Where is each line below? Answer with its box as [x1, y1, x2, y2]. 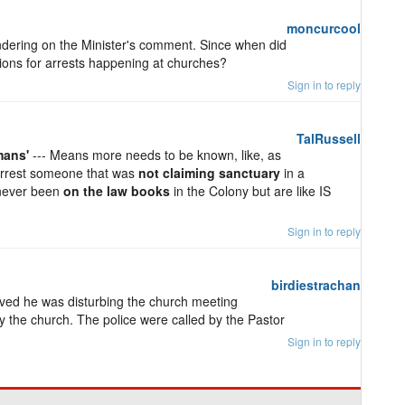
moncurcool [287, 19, 361, 37]
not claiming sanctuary [138, 164, 280, 182]
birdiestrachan [271, 276, 361, 294]
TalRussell [297, 129, 361, 147]
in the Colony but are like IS [170, 182, 331, 200]
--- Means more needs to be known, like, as [29, 146, 281, 164]
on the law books [63, 182, 170, 200]
